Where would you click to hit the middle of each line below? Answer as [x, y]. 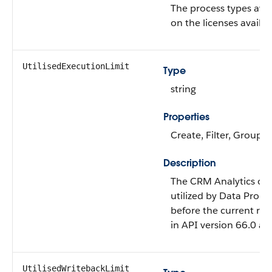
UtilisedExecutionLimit [76, 66]
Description [190, 163]
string [183, 89]
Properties [186, 117]
